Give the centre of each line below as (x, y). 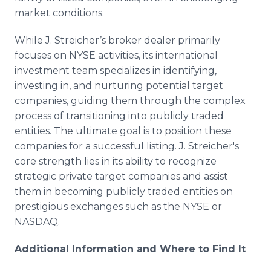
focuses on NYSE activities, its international (116, 55)
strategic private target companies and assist (121, 176)
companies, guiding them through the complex (130, 101)
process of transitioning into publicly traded (119, 116)
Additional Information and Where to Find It (130, 249)
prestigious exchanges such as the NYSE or (118, 207)
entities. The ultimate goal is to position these (123, 131)
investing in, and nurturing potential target (119, 86)
